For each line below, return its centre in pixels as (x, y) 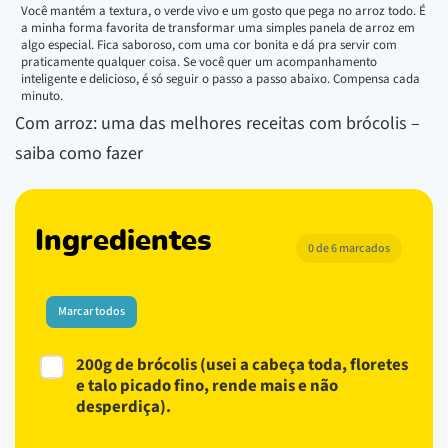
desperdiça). (123, 406)
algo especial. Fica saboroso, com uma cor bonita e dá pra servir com (209, 44)
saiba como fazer (79, 153)
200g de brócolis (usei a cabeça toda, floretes (242, 364)
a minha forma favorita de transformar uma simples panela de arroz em (218, 27)
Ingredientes (123, 241)
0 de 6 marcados (349, 249)
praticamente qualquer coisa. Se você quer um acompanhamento (199, 61)
